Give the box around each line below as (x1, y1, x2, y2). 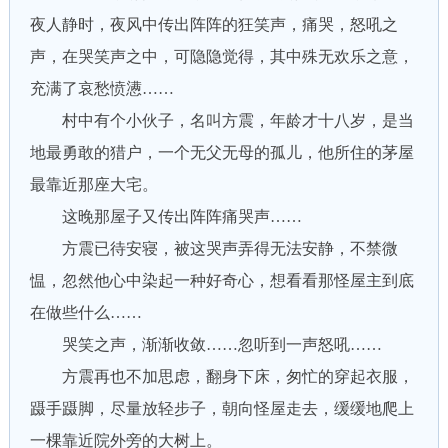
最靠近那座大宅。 (29, 176, 158, 193)
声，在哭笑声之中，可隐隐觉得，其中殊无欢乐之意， (29, 48, 414, 65)
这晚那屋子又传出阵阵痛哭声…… (29, 208, 302, 225)
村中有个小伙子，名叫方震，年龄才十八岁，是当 (29, 112, 414, 129)
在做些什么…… (29, 304, 142, 321)
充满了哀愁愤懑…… (29, 80, 174, 97)
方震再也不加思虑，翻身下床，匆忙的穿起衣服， (29, 368, 414, 385)
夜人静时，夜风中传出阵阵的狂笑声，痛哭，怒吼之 (29, 16, 398, 33)
